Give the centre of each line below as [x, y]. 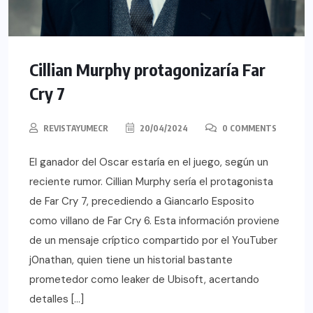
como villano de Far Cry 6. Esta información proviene [154, 221]
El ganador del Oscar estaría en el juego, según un [149, 162]
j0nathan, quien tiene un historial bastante [131, 260]
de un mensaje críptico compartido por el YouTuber [153, 241]
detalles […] [57, 299]
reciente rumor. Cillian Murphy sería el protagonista [151, 182]
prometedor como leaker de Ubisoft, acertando [144, 280]
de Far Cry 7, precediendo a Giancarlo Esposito [142, 202]
